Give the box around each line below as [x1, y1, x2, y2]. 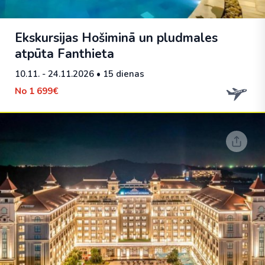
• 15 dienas [94, 68, 144, 80]
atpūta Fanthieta [15, 46, 114, 62]
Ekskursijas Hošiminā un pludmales [15, 30, 218, 46]
